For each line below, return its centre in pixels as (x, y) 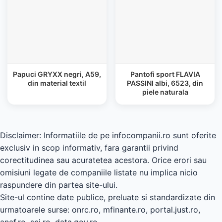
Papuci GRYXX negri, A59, (57, 74)
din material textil (57, 83)
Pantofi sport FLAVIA (165, 74)
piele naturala (165, 92)
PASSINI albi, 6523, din (165, 83)
